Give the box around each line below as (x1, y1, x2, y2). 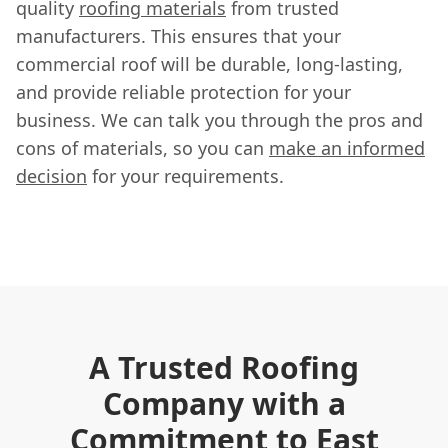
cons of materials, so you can (16, 135, 269, 160)
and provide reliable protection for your (16, 79, 351, 104)
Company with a (102, 382, 346, 424)
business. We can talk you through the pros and (16, 107, 423, 132)
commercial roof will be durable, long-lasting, (16, 51, 403, 76)
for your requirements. (87, 163, 284, 188)
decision (16, 163, 87, 188)
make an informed (269, 135, 425, 160)
